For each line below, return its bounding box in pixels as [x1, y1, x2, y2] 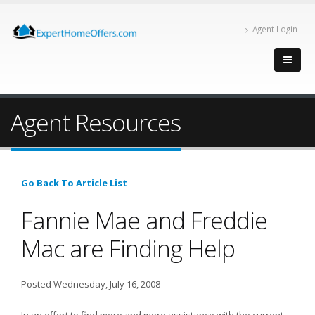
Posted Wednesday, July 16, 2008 [21, 278, 160, 290]
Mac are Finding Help [21, 232, 235, 264]
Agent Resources [11, 106, 181, 139]
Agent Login [252, 23, 297, 34]
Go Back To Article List [21, 176, 127, 189]
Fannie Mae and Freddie [21, 204, 267, 236]
